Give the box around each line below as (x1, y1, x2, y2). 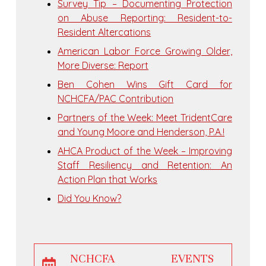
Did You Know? (58, 192, 122, 205)
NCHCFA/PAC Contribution (58, 93, 174, 105)
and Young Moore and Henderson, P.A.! (58, 126, 225, 138)
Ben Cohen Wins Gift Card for (58, 78, 232, 91)
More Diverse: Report (58, 59, 149, 72)
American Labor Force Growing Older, (58, 45, 232, 58)
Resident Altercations (58, 26, 151, 39)
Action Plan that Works (58, 173, 158, 186)
